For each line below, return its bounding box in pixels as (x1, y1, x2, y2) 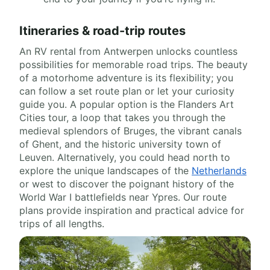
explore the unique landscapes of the (19, 164, 192, 177)
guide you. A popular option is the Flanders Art (19, 98, 234, 110)
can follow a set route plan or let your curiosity (19, 84, 234, 97)
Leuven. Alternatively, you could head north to (19, 151, 230, 163)
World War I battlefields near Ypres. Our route (19, 190, 227, 203)
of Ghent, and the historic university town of (19, 137, 221, 150)
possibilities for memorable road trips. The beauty (19, 58, 248, 71)
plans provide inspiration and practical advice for (19, 204, 244, 216)
